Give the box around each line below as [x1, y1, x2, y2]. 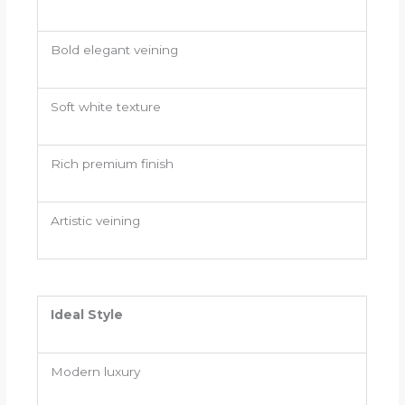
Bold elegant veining [50, 42, 178, 57]
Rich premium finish [50, 155, 174, 171]
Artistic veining [50, 212, 140, 228]
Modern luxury [50, 364, 140, 380]
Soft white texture [50, 99, 161, 114]
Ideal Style [50, 307, 123, 323]
